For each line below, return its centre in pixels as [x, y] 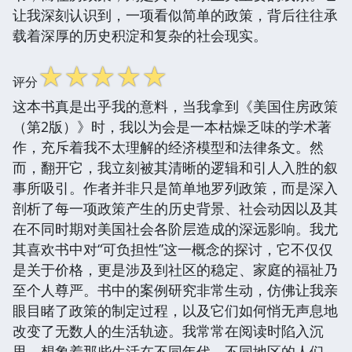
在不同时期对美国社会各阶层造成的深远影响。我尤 [175, 228]
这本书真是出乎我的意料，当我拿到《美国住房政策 [175, 106]
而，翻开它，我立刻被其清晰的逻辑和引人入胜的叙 [175, 167]
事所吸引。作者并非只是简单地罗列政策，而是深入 [175, 187]
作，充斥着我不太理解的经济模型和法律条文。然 [168, 147]
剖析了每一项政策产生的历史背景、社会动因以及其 [175, 208]
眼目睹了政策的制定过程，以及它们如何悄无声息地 [175, 310]
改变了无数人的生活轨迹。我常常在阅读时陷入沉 [168, 330]
